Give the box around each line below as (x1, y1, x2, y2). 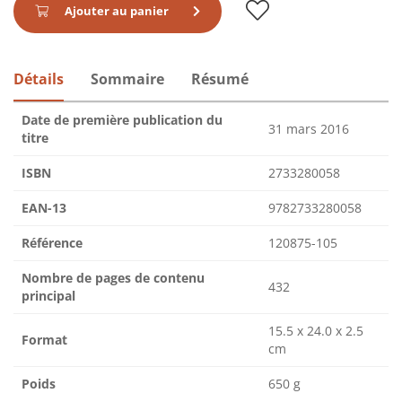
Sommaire (91, 68, 164, 89)
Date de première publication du (22, 110, 223, 128)
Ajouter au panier (62, 2, 171, 19)
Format (22, 330, 67, 348)
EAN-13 (22, 198, 66, 216)
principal (22, 286, 75, 304)
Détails (13, 68, 64, 89)
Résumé (191, 68, 249, 89)
